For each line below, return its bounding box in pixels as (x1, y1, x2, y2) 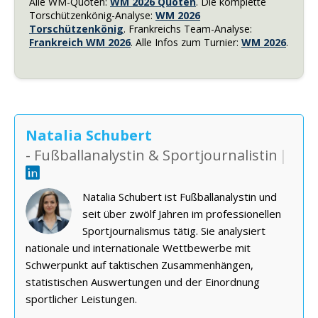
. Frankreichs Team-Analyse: (124, 21, 252, 35)
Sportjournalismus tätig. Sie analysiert (82, 223, 265, 238)
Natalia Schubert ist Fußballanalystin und (82, 189, 277, 204)
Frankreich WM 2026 (29, 35, 131, 49)
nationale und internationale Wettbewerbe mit (26, 240, 251, 255)
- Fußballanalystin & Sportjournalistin (26, 145, 278, 165)
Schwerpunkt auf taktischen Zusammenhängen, (26, 257, 253, 272)
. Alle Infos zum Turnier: (131, 35, 241, 49)
